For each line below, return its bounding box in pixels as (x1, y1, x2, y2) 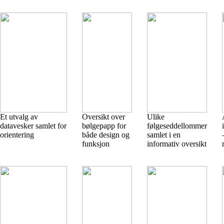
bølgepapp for (82, 121, 126, 130)
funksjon (82, 139, 109, 148)
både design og (82, 130, 129, 139)
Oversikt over (82, 112, 125, 121)
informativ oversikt (147, 139, 206, 148)
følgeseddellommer (147, 121, 207, 130)
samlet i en (147, 130, 180, 139)
